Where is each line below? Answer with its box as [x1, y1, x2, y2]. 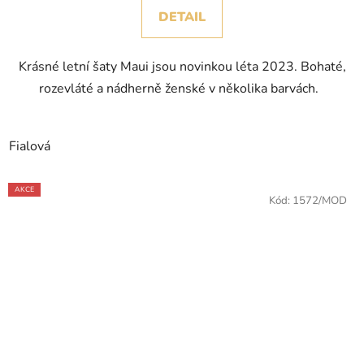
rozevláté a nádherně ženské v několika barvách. [39, 80, 325, 98]
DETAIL [158, 8, 206, 27]
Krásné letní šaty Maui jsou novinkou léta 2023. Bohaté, [18, 58, 346, 76]
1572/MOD [292, 193, 347, 209]
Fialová [9, 137, 50, 156]
